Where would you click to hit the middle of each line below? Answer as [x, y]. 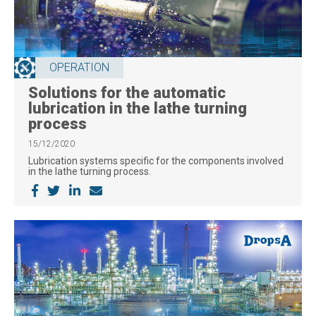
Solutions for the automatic [127, 93]
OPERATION [79, 68]
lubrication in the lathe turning [138, 109]
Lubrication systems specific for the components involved [156, 161]
